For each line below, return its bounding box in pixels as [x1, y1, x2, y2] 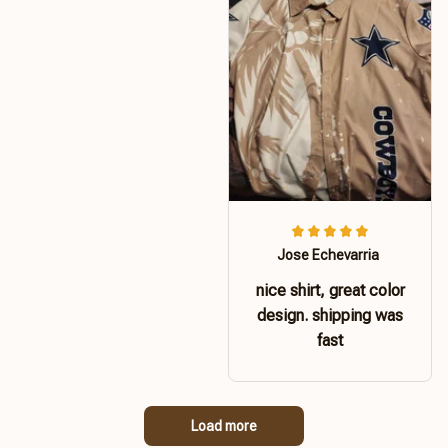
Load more [191, 417, 257, 434]
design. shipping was [257, 305, 403, 325]
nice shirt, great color [255, 280, 405, 300]
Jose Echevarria [277, 246, 379, 263]
